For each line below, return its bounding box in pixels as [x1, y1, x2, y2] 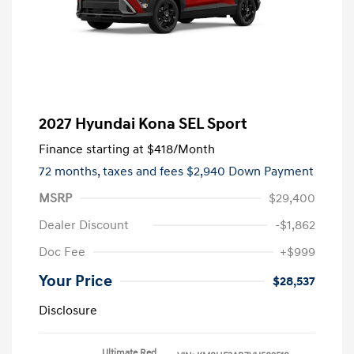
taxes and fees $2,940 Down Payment [103, 164, 314, 180]
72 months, [39, 164, 103, 180]
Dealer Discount [39, 217, 129, 234]
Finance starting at [39, 141, 144, 158]
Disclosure [39, 303, 97, 319]
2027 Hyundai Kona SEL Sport [39, 115, 247, 134]
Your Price [39, 272, 112, 292]
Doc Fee [39, 244, 85, 261]
